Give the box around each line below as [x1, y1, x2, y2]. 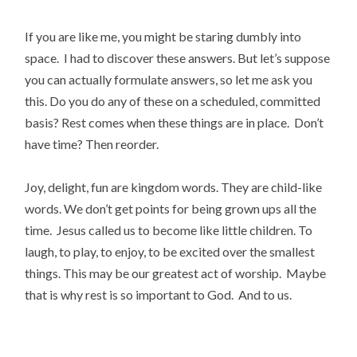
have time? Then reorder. [25, 135, 159, 151]
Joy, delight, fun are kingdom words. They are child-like [25, 178, 323, 194]
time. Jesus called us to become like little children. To [25, 222, 313, 237]
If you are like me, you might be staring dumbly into [25, 28, 302, 44]
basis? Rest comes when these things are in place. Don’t [25, 114, 324, 130]
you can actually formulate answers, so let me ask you [25, 71, 313, 87]
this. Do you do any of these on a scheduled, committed [25, 92, 321, 108]
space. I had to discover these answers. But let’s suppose [25, 49, 331, 65]
